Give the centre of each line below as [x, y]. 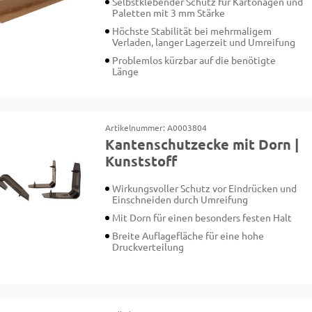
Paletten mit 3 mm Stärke [169, 13]
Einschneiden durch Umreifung [180, 200]
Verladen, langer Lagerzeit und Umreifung [204, 42]
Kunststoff [141, 162]
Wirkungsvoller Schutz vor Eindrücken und [205, 189]
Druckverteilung [148, 247]
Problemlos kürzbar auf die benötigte [194, 61]
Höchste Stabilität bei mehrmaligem [192, 31]
